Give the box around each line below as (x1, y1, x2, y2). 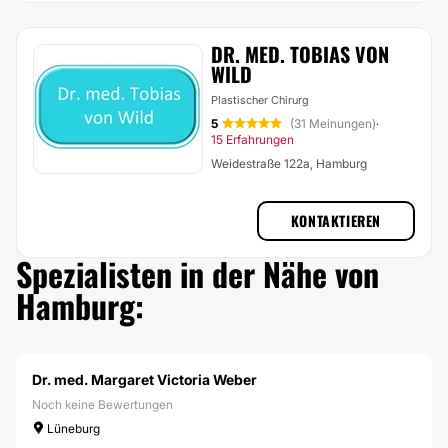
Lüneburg (44, 421, 100, 436)
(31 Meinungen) (290, 116, 376, 131)
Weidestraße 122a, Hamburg (211, 156, 367, 171)
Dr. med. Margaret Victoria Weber (32, 371, 257, 388)
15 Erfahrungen (211, 132, 294, 147)
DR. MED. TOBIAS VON (211, 39, 389, 69)
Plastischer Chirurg (211, 93, 309, 107)
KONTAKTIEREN (290, 210, 381, 231)
